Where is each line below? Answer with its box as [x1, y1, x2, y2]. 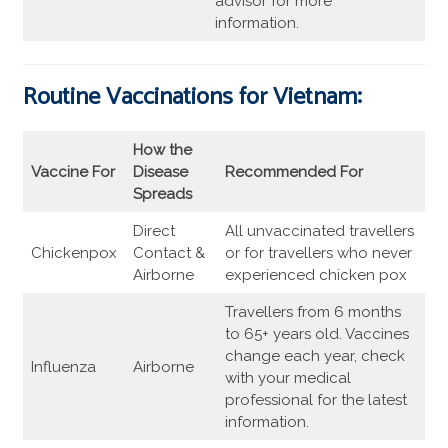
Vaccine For [31, 163, 115, 182]
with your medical [225, 369, 351, 388]
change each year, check [225, 347, 405, 366]
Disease [133, 163, 188, 182]
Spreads [133, 185, 192, 204]
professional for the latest [225, 391, 407, 410]
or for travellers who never [225, 244, 412, 263]
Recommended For [225, 163, 363, 182]
